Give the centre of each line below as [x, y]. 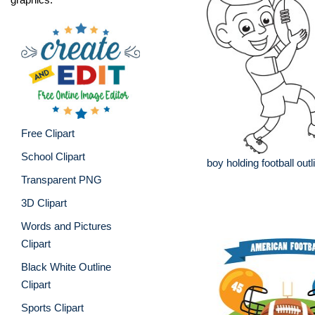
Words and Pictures [66, 226]
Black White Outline [66, 266]
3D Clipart [44, 202]
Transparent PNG [62, 179]
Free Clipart [48, 133]
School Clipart [53, 156]
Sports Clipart [52, 307]
